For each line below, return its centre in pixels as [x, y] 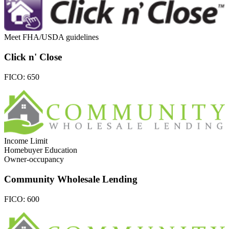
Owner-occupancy [34, 159]
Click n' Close [33, 57]
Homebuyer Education [41, 150]
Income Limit [26, 141]
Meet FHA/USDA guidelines [51, 37]
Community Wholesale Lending [71, 179]
